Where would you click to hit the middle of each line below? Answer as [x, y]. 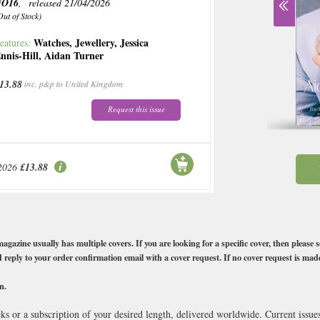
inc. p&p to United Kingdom [74, 84]
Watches [52, 42]
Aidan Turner [74, 55]
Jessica [135, 42]
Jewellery [95, 42]
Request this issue [136, 109]
